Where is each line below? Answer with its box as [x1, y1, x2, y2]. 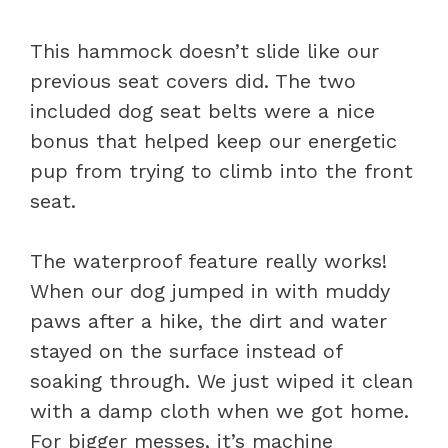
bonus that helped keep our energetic [30, 128, 397, 153]
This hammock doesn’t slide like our [30, 38, 379, 63]
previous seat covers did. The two [30, 68, 356, 93]
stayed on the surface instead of [30, 338, 342, 363]
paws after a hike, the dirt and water [30, 308, 387, 333]
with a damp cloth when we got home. [30, 398, 409, 423]
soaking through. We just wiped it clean [30, 368, 413, 393]
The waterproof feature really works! [30, 248, 387, 273]
